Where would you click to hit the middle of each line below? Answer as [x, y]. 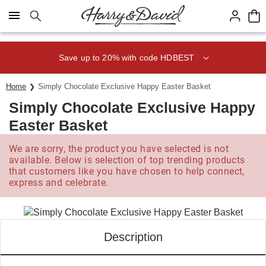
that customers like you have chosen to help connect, [127, 171]
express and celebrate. [59, 183]
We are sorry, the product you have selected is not [119, 149]
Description [133, 237]
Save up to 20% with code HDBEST [126, 57]
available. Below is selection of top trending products [127, 160]
